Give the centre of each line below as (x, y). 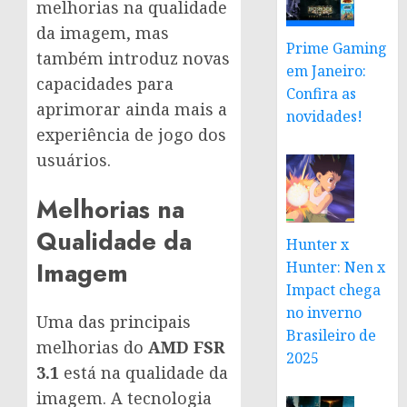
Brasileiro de (332, 336)
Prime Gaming (337, 49)
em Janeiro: (327, 71)
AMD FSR (186, 347)
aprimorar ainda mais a (132, 109)
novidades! (325, 117)
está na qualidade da (144, 373)
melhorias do (92, 347)
